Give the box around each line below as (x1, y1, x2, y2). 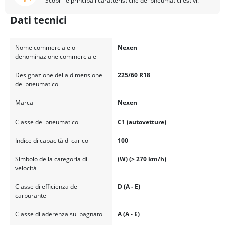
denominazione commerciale (15, 52, 96, 61)
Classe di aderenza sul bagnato (15, 210, 102, 219)
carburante (15, 191, 46, 200)
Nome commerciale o (15, 43, 75, 52)
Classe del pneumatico (15, 117, 78, 126)
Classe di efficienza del (15, 182, 79, 191)
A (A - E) (117, 210, 140, 219)
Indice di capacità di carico (15, 136, 88, 145)
